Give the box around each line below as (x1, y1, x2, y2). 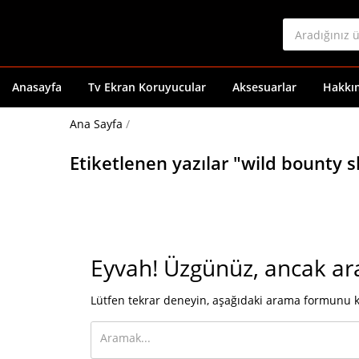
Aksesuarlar (232, 79, 296, 95)
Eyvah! (91, 252, 158, 284)
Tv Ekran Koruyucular (88, 79, 206, 95)
